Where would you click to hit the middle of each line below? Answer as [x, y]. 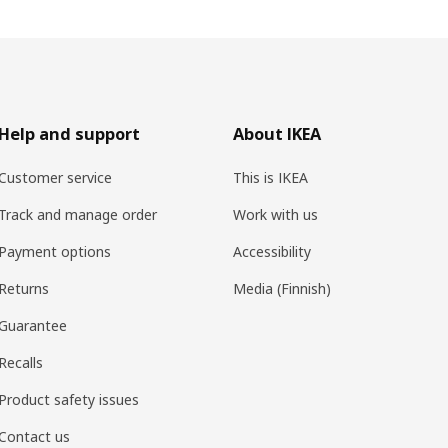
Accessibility [271, 251]
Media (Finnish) [281, 288]
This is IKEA [270, 177]
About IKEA [276, 133]
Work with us [275, 214]
